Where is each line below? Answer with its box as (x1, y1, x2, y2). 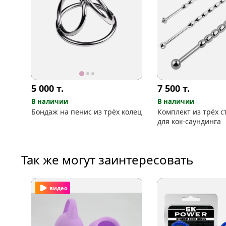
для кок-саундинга (157, 116, 221, 126)
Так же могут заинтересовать (21, 151, 193, 168)
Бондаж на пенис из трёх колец (31, 106, 142, 117)
